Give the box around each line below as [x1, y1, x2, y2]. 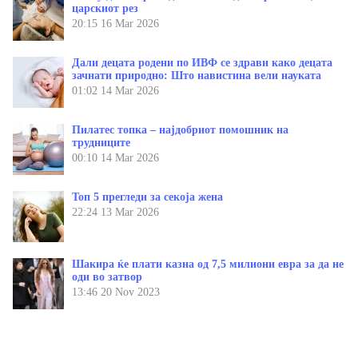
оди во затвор [72, 271, 142, 284]
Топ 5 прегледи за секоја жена [72, 191, 223, 204]
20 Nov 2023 [101, 286, 160, 299]
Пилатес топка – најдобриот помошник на [72, 124, 288, 137]
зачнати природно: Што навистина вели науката [72, 70, 321, 82]
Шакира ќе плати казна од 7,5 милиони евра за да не [72, 258, 344, 271]
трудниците [72, 137, 130, 149]
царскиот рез [72, 2, 138, 15]
